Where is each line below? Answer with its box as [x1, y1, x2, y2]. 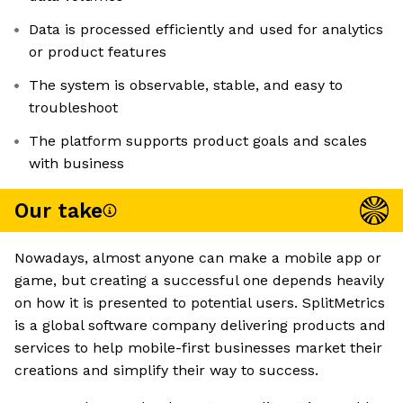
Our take [14, 198, 103, 223]
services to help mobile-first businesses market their [14, 339, 382, 357]
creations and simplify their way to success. [14, 362, 318, 380]
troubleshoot [29, 99, 118, 117]
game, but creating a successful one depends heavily [14, 272, 384, 290]
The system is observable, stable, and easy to [29, 76, 343, 94]
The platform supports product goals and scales [29, 132, 367, 150]
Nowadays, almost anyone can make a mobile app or [14, 249, 381, 267]
